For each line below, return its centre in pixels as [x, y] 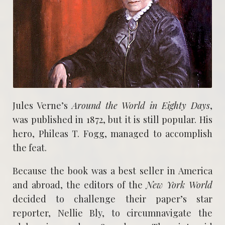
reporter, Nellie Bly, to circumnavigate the [113, 213]
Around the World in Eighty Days [141, 105]
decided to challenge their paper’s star [113, 199]
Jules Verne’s [42, 105]
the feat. [30, 147]
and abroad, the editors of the [79, 185]
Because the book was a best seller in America [113, 171]
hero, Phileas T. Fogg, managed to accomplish [113, 133]
